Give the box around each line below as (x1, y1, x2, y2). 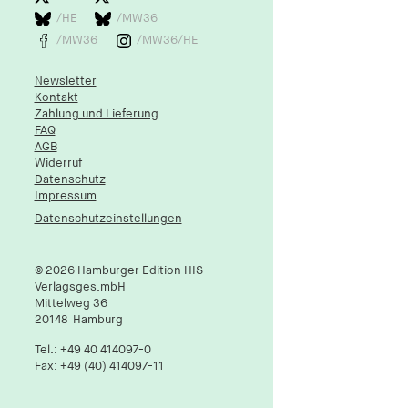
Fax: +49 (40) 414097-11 (34, 361, 164, 372)
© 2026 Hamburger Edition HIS (34, 265, 203, 277)
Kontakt (34, 91, 78, 104)
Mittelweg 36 (34, 298, 107, 310)
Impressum (34, 189, 97, 202)
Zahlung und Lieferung (34, 107, 158, 120)
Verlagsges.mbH (34, 281, 126, 293)
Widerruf (34, 157, 82, 169)
